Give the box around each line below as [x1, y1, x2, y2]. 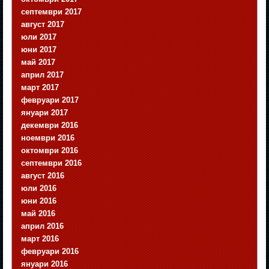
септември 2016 [21, 159, 82, 168]
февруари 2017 [21, 95, 79, 105]
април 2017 [21, 70, 64, 80]
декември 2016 [21, 121, 79, 130]
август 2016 [21, 171, 65, 181]
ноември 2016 [21, 133, 75, 143]
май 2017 [21, 58, 56, 67]
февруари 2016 [21, 247, 79, 256]
